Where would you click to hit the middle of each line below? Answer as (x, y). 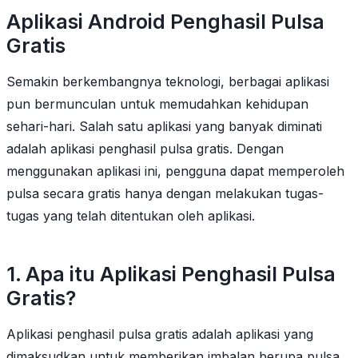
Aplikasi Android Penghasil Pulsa (165, 21)
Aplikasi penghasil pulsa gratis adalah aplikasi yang (160, 334)
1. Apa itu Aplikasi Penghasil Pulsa (171, 274)
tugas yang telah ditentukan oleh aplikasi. (131, 215)
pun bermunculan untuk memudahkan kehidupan (157, 103)
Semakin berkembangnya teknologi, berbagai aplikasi (168, 81)
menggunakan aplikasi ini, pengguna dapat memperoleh (175, 171)
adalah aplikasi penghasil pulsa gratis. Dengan (145, 148)
